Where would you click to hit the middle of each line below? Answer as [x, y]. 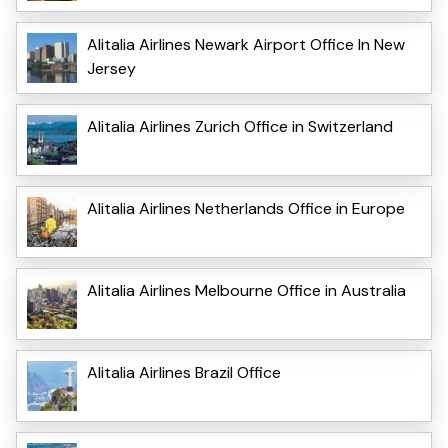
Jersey [111, 68]
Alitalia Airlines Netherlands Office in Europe [246, 208]
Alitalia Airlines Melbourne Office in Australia [246, 290]
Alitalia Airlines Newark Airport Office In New [246, 44]
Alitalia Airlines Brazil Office [184, 372]
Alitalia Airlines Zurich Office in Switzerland [240, 126]
